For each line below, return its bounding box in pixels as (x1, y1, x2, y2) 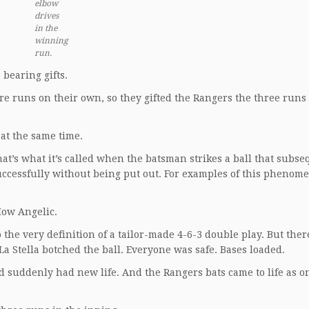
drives (34, 11, 59, 21)
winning (34, 36, 68, 46)
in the (34, 23, 57, 33)
